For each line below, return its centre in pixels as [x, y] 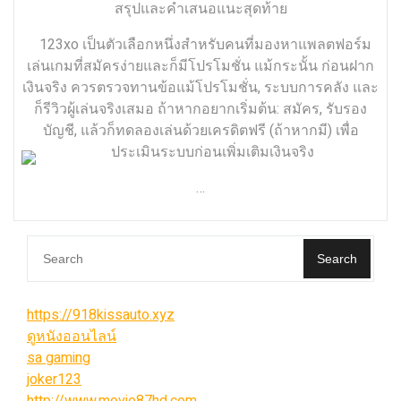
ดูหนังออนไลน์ [72, 337]
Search [337, 259]
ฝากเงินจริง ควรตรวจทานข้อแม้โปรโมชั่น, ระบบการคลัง [200, 88]
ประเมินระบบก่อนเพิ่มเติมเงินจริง [212, 152]
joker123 [54, 380]
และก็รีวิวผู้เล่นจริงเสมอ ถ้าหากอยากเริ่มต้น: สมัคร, [200, 109]
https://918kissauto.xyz [101, 315]
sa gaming [59, 358]
